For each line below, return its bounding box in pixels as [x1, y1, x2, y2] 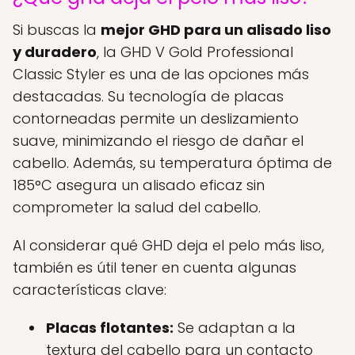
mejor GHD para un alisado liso [101, 19, 331, 40]
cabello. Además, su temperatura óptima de [13, 152, 332, 173]
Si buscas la [13, 19, 101, 40]
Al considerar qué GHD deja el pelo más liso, [13, 235, 324, 255]
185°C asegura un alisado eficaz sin [13, 174, 265, 195]
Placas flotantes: [46, 317, 174, 338]
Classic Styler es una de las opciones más [13, 63, 309, 84]
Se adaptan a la [174, 317, 296, 338]
